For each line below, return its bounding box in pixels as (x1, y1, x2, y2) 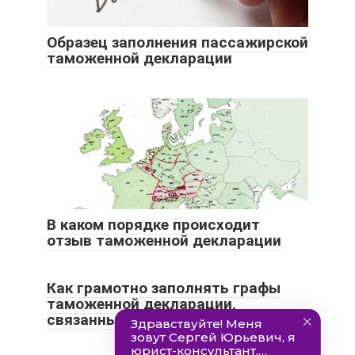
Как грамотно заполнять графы (47, 279, 281, 298)
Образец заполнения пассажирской (47, 33, 308, 52)
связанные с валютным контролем (47, 311, 305, 330)
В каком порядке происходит (47, 216, 260, 235)
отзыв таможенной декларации (47, 231, 281, 250)
